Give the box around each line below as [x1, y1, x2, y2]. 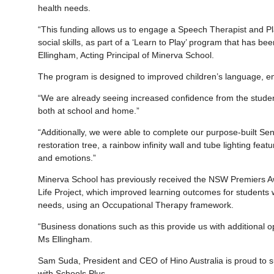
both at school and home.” [38, 106, 139, 116]
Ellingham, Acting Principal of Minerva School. [38, 50, 217, 61]
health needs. [38, 3, 95, 13]
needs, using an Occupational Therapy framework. [38, 200, 239, 210]
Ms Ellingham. [38, 234, 95, 245]
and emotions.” [38, 153, 96, 163]
